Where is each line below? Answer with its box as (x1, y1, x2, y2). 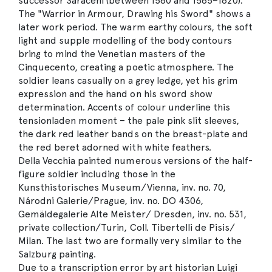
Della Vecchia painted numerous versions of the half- (18, 155, 253, 166)
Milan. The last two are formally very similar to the (18, 235, 242, 246)
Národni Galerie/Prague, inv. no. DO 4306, (18, 195, 203, 206)
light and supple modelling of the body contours (18, 35, 232, 46)
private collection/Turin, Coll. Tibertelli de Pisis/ (18, 222, 236, 233)
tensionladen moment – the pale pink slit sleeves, (18, 115, 239, 126)
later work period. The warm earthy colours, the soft (18, 21, 253, 33)
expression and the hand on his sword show (18, 88, 212, 100)
